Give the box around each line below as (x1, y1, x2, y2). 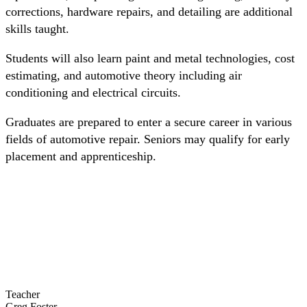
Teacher (5, 288, 40, 300)
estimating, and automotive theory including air (5, 68, 242, 82)
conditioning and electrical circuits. (5, 85, 181, 99)
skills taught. (5, 21, 69, 36)
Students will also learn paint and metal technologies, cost (5, 51, 295, 65)
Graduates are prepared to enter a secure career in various (5, 114, 292, 129)
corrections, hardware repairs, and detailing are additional (5, 4, 293, 19)
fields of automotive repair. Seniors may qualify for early (5, 132, 290, 146)
